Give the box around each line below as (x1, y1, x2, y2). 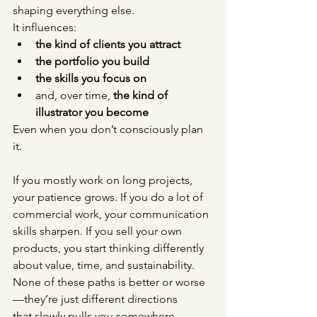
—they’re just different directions (13, 292, 178, 306)
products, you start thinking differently (13, 241, 207, 255)
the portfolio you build (35, 54, 149, 69)
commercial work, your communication (13, 207, 212, 221)
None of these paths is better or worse (13, 275, 208, 289)
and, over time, (35, 88, 113, 103)
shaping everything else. (13, 4, 134, 18)
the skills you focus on (35, 71, 146, 86)
